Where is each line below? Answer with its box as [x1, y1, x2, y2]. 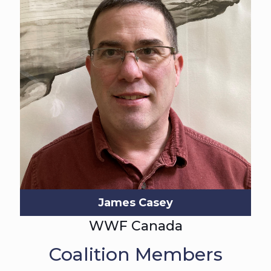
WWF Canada [88, 218, 183, 234]
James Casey [98, 196, 173, 209]
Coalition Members [48, 243, 223, 266]
